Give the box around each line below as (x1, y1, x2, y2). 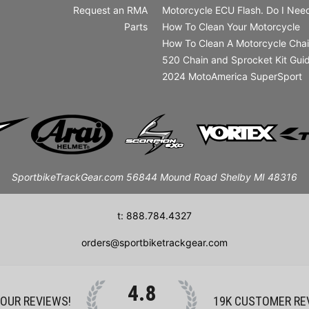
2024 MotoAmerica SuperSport (161, 70, 302, 82)
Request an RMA (72, 3, 148, 16)
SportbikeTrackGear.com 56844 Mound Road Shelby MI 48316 (12, 170, 297, 183)
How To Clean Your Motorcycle (161, 20, 300, 32)
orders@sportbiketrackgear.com (81, 236, 228, 248)
